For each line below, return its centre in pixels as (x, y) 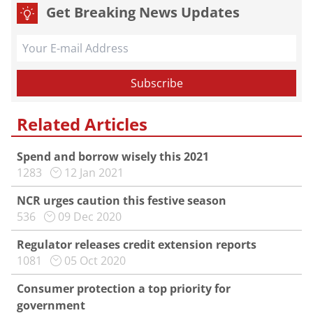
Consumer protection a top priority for (124, 289)
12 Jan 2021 (94, 173)
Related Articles (82, 124)
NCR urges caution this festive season (122, 201)
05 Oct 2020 (95, 261)
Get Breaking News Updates (143, 12)
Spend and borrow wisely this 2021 (113, 156)
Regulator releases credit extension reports (137, 245)
